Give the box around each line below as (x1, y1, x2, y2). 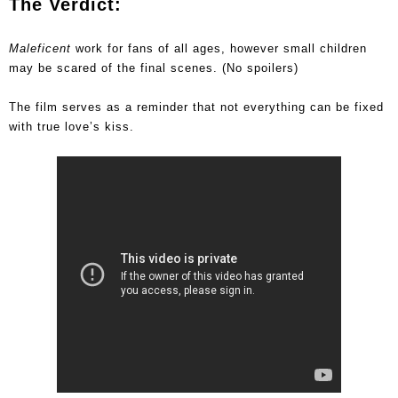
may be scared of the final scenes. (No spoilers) (9, 60, 298, 75)
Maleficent (9, 41, 71, 55)
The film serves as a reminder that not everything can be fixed (9, 99, 384, 114)
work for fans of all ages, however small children (71, 41, 367, 55)
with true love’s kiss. (9, 119, 139, 133)
